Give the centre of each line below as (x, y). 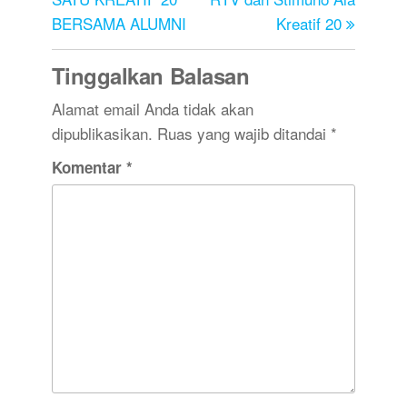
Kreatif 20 (309, 24)
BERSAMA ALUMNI (119, 24)
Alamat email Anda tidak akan (152, 109)
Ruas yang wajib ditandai (243, 134)
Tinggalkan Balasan (150, 76)
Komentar (89, 168)
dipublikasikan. (102, 134)
